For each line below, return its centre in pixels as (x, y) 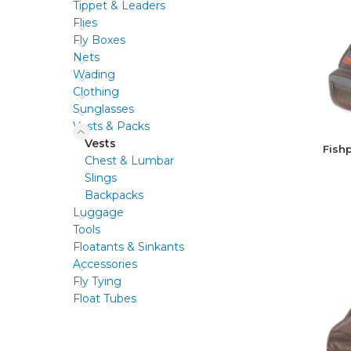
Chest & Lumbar (129, 161)
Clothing (96, 92)
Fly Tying (97, 281)
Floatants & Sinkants (128, 247)
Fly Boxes (99, 40)
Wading (94, 74)
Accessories (105, 264)
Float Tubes (105, 299)
